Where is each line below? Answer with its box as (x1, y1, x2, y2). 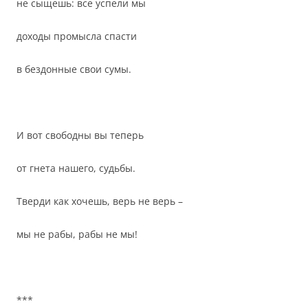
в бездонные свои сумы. (16, 63, 131, 76)
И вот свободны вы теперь (16, 129, 144, 142)
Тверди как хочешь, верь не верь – (16, 195, 183, 208)
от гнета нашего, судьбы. (16, 162, 135, 175)
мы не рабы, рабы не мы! (16, 228, 137, 241)
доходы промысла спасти (16, 30, 137, 43)
